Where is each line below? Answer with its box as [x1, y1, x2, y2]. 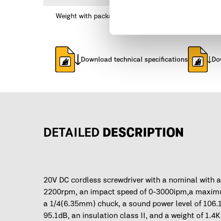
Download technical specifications [81, 56, 188, 63]
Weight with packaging [56, 13, 126, 20]
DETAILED [43, 127, 100, 140]
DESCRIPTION [100, 127, 184, 141]
